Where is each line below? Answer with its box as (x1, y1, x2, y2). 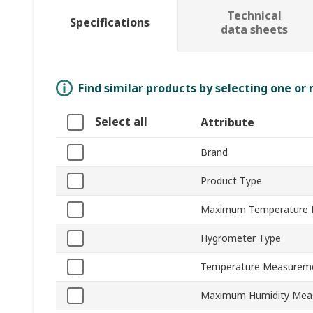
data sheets (220, 22, 288, 38)
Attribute (201, 115, 254, 131)
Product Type (201, 174, 262, 188)
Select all (95, 114, 147, 130)
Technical (226, 8, 282, 24)
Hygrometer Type (201, 231, 281, 245)
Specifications (69, 15, 150, 31)
